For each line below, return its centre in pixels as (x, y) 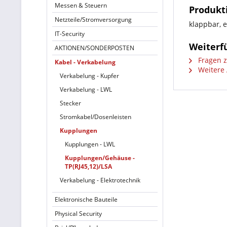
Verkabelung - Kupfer (89, 76)
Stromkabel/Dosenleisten (96, 117)
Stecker (70, 103)
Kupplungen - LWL (90, 144)
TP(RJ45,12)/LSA (88, 166)
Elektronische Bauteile (86, 199)
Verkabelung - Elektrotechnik (100, 180)
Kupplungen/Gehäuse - (100, 158)
